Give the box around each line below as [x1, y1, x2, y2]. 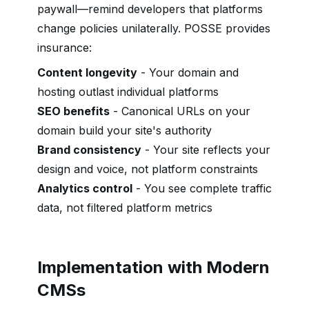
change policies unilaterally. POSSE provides [37, 21, 270, 35]
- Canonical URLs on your [110, 104, 250, 118]
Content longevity [37, 66, 137, 79]
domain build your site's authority [37, 123, 212, 137]
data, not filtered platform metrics [37, 201, 212, 215]
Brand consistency [37, 143, 141, 157]
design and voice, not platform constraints [37, 162, 258, 176]
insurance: [37, 41, 92, 54]
